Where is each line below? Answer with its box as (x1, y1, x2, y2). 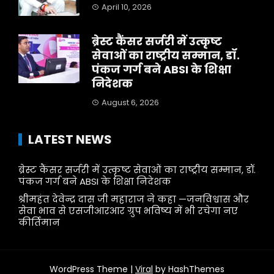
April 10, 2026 (102, 1, 152, 13)
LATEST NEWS (28, 131, 112, 148)
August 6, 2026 (102, 97, 159, 108)
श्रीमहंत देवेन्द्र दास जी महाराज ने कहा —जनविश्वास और (18, 193, 249, 206)
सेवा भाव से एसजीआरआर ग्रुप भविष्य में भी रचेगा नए (18, 204, 238, 217)
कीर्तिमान (18, 216, 60, 229)
